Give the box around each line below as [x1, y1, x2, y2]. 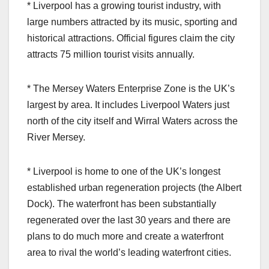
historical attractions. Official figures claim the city [27, 32, 235, 43]
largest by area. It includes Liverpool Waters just [27, 99, 229, 110]
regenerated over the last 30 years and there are [27, 214, 231, 225]
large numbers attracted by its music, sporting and [27, 16, 237, 27]
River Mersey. [27, 131, 85, 142]
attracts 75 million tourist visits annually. [27, 49, 195, 59]
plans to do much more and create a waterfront [27, 231, 223, 241]
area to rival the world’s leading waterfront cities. [27, 247, 231, 258]
